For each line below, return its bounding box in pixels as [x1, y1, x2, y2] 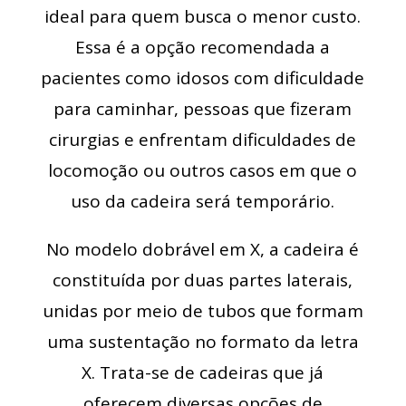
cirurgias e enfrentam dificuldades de [49, 127, 357, 151]
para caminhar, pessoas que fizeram [53, 96, 353, 121]
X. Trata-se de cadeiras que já [82, 360, 324, 384]
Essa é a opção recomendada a [75, 34, 331, 59]
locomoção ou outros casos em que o [48, 158, 358, 182]
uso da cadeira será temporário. [71, 188, 335, 213]
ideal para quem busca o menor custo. [44, 4, 362, 28]
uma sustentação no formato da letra [46, 329, 359, 353]
